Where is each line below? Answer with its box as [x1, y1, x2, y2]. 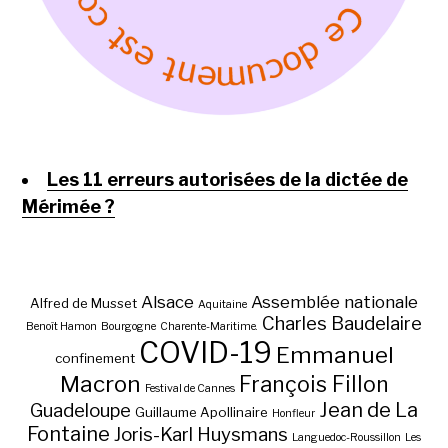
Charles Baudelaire [262, 311, 422, 335]
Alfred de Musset [30, 294, 137, 311]
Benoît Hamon [26, 319, 97, 333]
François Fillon [238, 370, 389, 397]
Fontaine [27, 421, 110, 446]
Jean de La [319, 397, 418, 422]
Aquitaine [198, 297, 247, 311]
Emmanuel [275, 340, 394, 369]
